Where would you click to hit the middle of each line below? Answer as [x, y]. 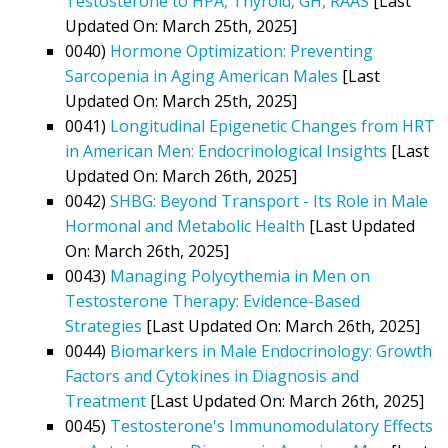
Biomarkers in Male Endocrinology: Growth [271, 350]
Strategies [103, 325]
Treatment [105, 400]
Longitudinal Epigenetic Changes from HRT [272, 125]
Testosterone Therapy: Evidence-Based [212, 300]
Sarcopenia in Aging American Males [201, 75]
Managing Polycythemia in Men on [240, 275]
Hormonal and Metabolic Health [185, 225]
